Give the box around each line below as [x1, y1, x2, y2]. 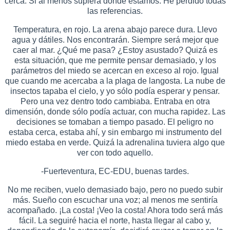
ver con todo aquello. [77, 148, 153, 157]
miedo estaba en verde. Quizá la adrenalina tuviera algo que [5, 138, 225, 147]
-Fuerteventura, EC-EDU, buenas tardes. [41, 166, 189, 176]
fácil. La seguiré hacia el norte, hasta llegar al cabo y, [19, 216, 211, 225]
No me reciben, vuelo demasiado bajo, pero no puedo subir [7, 185, 223, 194]
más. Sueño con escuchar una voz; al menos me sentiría [12, 195, 218, 204]
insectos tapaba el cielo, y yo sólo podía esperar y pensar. [10, 86, 220, 95]
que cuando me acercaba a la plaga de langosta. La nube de [5, 76, 225, 85]
